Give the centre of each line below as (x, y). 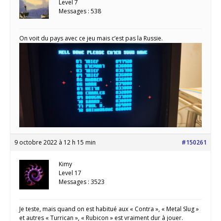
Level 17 (70, 173)
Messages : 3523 (82, 182)
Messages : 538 (80, 11)
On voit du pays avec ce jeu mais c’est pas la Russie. (92, 38)
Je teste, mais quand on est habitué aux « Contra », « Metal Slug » (109, 209)
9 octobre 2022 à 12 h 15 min (55, 143)
